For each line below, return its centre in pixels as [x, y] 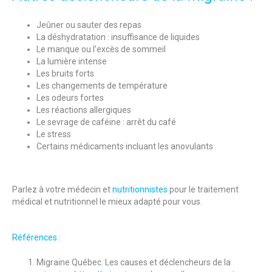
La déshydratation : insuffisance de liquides [118, 37]
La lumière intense [72, 61]
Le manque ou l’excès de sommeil [101, 49]
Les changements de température [102, 85]
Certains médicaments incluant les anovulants [125, 146]
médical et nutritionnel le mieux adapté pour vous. [107, 201]
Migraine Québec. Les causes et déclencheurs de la [134, 262]
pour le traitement [203, 189]
